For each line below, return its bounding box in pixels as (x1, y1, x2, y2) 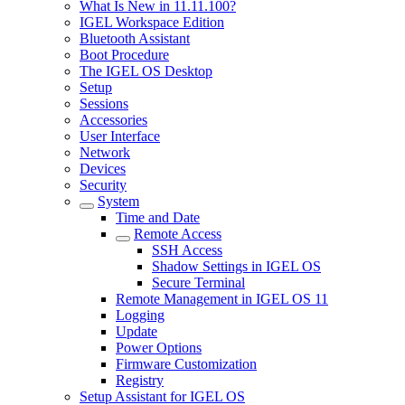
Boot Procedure (80, 47, 169, 62)
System (98, 193, 139, 209)
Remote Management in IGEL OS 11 (116, 291, 328, 306)
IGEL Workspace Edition (80, 14, 224, 30)
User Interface (80, 128, 160, 144)
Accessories (80, 112, 147, 127)
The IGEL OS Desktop (80, 63, 212, 79)
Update (116, 324, 157, 339)
